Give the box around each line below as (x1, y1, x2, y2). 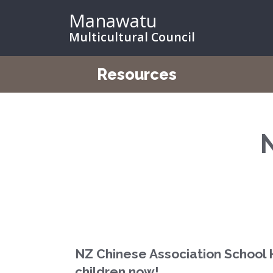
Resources (96, 65, 177, 83)
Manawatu (68, 9, 157, 33)
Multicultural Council (68, 29, 195, 45)
